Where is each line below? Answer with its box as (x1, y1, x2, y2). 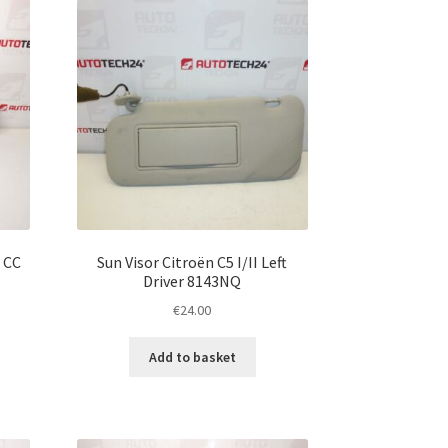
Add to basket (148, 348, 236, 367)
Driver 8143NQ (143, 270, 242, 291)
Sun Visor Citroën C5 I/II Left (97, 251, 288, 272)
